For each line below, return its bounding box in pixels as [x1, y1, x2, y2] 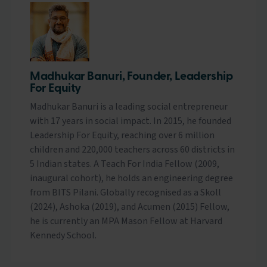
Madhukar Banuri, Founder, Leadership [29, 70, 233, 83]
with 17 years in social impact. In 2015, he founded [29, 114, 231, 128]
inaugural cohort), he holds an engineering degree [29, 171, 233, 185]
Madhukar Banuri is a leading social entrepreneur [29, 100, 228, 113]
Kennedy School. [29, 228, 97, 242]
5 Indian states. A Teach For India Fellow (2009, [29, 157, 219, 170]
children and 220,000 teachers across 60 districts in [29, 142, 235, 156]
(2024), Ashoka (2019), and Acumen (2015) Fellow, [29, 200, 229, 213]
